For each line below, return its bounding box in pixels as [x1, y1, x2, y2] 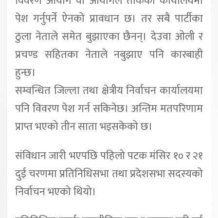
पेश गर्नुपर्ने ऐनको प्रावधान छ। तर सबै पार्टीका [15, 10, 203, 28]
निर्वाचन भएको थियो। [15, 182, 96, 201]
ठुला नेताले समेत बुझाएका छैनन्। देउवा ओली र [15, 28, 203, 46]
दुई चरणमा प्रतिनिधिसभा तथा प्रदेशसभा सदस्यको [15, 164, 203, 183]
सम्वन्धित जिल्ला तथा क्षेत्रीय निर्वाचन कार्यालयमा [15, 82, 203, 100]
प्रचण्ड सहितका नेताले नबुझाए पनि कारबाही [15, 46, 203, 64]
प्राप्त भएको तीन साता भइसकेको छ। [15, 118, 153, 136]
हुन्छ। [15, 64, 36, 82]
